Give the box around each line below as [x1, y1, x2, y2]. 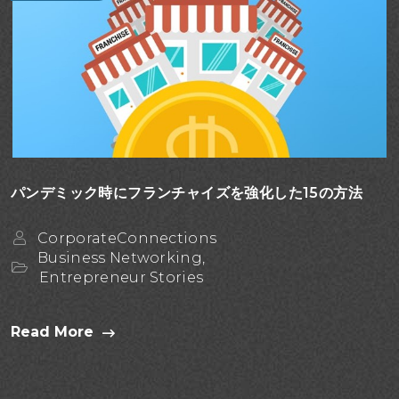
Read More [11, 322, 94, 340]
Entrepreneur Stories [39, 268, 204, 286]
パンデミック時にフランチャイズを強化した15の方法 [11, 183, 362, 201]
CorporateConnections [37, 229, 217, 247]
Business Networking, [37, 248, 206, 266]
